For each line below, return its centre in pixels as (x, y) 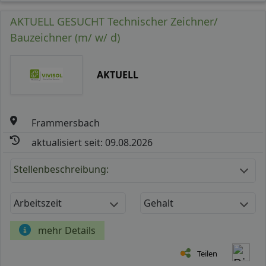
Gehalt (159, 203)
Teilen (207, 253)
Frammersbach (66, 123)
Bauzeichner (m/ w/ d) (65, 37)
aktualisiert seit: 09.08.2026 (92, 142)
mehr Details (67, 230)
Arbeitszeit (38, 203)
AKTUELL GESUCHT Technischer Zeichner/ (114, 21)
